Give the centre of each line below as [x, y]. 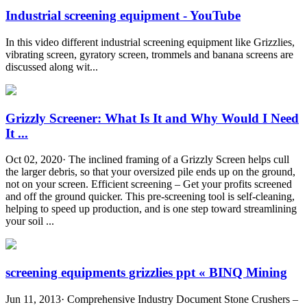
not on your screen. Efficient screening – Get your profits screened [149, 184]
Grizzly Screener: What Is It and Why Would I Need [152, 118]
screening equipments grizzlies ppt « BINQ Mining [146, 273]
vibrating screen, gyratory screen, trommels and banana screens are [149, 54]
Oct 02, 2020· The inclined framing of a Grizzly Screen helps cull [147, 160]
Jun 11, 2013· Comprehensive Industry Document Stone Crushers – [152, 299]
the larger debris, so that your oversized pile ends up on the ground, [150, 172]
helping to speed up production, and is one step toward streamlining [151, 209]
